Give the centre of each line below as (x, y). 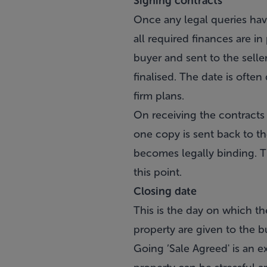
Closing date (165, 191)
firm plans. (159, 96)
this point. (158, 172)
